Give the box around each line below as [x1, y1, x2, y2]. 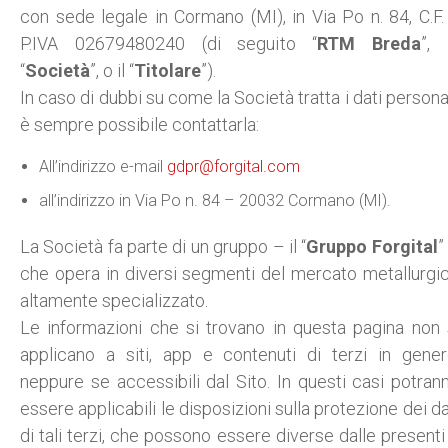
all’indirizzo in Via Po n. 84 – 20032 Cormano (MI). [38, 190, 391, 210]
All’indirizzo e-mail [38, 157, 167, 176]
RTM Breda [317, 33, 422, 54]
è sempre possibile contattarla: [20, 114, 259, 135]
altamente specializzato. [20, 289, 208, 311]
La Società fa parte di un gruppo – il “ [20, 235, 307, 257]
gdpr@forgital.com [166, 157, 300, 176]
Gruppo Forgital [306, 235, 438, 257]
